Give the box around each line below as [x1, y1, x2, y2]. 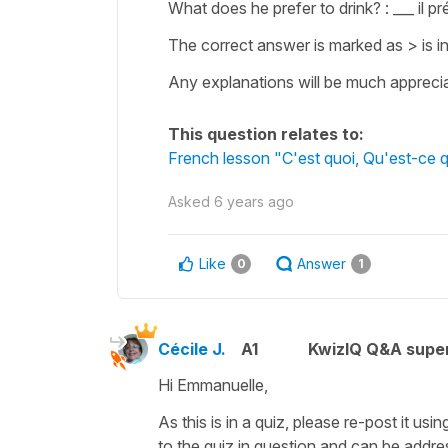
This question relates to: [168, 123, 364, 144]
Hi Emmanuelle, [158, 374, 272, 395]
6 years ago [214, 192, 294, 210]
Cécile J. [158, 338, 226, 359]
